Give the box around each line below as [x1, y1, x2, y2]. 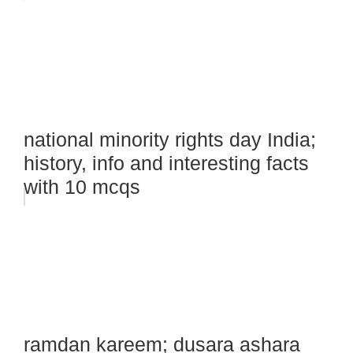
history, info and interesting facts [24, 152, 309, 175]
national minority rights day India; [24, 128, 316, 151]
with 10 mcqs [24, 176, 140, 199]
